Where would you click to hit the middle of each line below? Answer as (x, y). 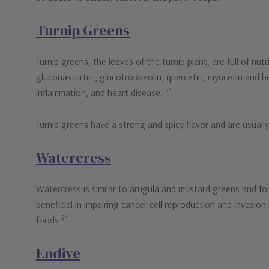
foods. (49, 220)
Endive (58, 253)
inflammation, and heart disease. (101, 92)
